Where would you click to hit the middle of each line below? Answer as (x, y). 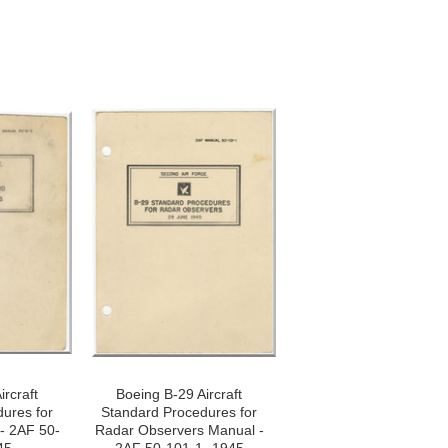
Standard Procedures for (179, 412)
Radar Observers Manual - (179, 430)
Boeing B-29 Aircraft (179, 394)
